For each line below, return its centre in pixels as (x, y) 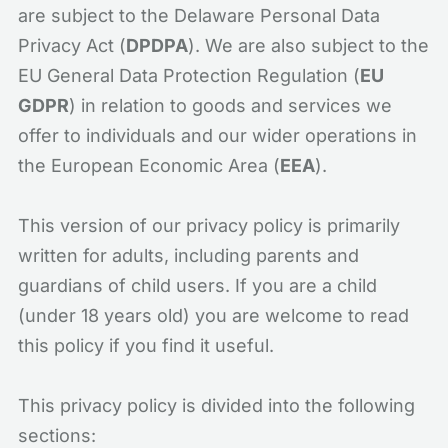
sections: (57, 435)
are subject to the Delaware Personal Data (199, 15)
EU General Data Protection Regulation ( (189, 75)
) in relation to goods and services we (230, 105)
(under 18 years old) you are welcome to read (213, 315)
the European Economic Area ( (149, 165)
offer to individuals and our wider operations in (217, 135)
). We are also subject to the (308, 45)
